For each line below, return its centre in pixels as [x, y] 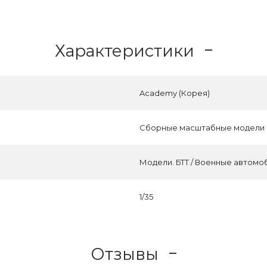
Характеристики [125, 50]
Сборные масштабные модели [202, 128]
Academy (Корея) [175, 93]
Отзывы [125, 254]
